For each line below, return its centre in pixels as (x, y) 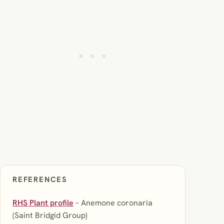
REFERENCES (40, 179)
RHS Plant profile (43, 203)
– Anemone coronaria (113, 203)
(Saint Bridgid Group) (50, 215)
